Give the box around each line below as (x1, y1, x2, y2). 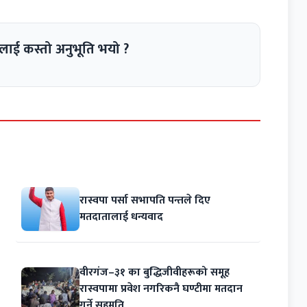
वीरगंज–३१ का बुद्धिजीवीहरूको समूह (79, 262, 230, 282)
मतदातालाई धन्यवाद (79, 207, 167, 226)
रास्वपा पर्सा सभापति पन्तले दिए (79, 191, 211, 210)
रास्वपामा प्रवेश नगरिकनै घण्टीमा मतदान (79, 279, 243, 298)
